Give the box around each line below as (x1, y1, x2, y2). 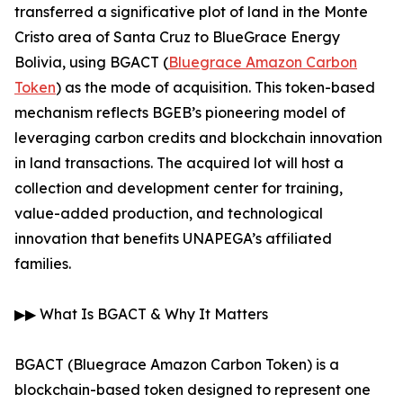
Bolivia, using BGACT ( (14, 53, 168, 72)
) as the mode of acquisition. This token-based (56, 78, 375, 97)
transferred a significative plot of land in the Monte (14, 3, 368, 22)
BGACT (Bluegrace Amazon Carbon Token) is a (14, 355, 339, 374)
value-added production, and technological (14, 204, 323, 223)
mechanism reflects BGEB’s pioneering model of (14, 103, 345, 122)
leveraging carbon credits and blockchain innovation (14, 129, 382, 148)
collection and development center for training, (14, 179, 343, 198)
